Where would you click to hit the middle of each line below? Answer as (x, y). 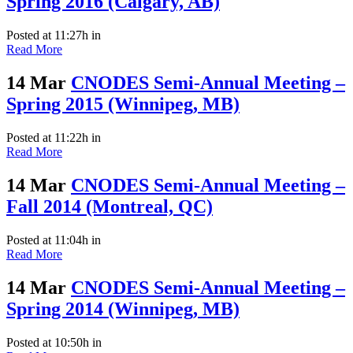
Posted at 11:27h (47, 35)
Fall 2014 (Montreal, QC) (110, 206)
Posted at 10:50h (48, 342)
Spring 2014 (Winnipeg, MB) (123, 308)
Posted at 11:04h (47, 240)
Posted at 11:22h (47, 137)
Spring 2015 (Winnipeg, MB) (123, 104)
